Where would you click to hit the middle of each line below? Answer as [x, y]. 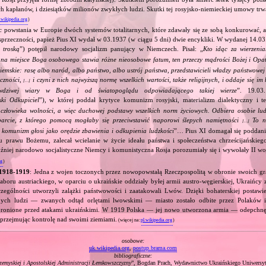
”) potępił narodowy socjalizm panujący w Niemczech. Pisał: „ [111, 48]
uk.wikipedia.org [109, 248]
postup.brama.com [155, 248]
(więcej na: [129, 220]
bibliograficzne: [133, 255]
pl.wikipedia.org [156, 220]
